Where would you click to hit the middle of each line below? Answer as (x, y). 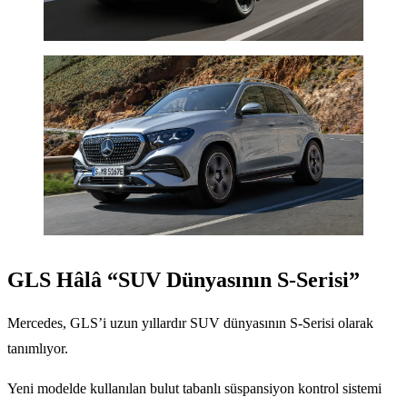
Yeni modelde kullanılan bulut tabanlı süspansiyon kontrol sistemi (194, 389)
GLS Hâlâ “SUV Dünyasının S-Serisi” (184, 280)
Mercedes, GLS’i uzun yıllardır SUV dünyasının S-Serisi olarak (190, 323)
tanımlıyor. (38, 349)
